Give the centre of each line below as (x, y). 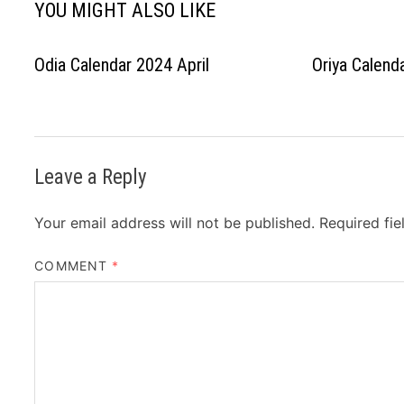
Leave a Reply (91, 177)
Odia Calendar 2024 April (122, 64)
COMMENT (73, 265)
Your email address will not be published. (175, 222)
